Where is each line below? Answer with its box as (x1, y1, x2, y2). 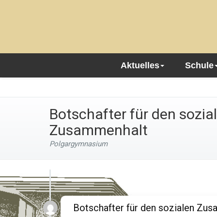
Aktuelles (120, 61, 159, 70)
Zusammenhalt (49, 122, 148, 139)
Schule (185, 61, 214, 70)
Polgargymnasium (49, 139, 108, 148)
